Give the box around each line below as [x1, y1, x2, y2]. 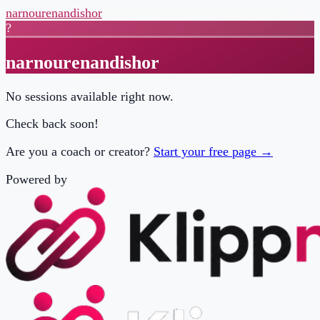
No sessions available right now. [5, 81, 158, 94]
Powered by [5, 156, 61, 169]
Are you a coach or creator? [5, 131, 136, 144]
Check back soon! [5, 106, 90, 119]
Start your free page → [139, 131, 249, 144]
